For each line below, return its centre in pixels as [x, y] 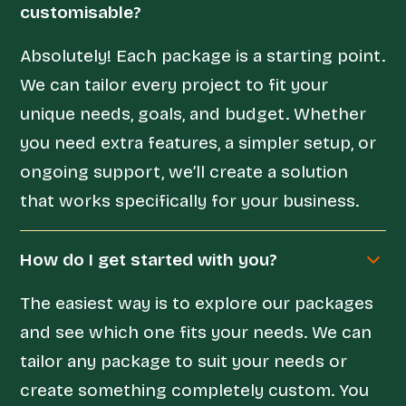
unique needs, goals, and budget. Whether [193, 113]
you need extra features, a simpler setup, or [198, 142]
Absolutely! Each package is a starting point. [203, 55]
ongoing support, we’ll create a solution [184, 171]
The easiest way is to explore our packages [197, 303]
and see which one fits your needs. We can [196, 332]
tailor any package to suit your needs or [184, 361]
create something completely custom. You [195, 390]
